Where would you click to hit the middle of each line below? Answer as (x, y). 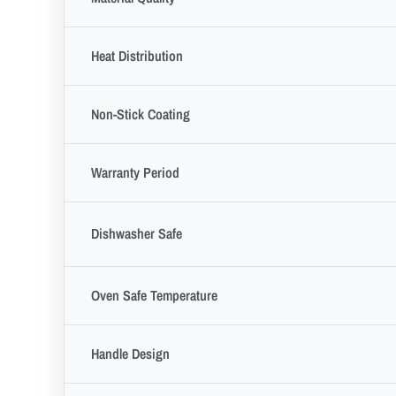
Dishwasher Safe (137, 233)
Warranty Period (135, 172)
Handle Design (130, 353)
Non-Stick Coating (141, 114)
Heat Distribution (137, 55)
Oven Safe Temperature (154, 295)
